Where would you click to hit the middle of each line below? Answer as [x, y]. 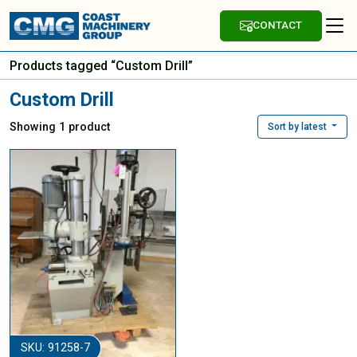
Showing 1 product [60, 127]
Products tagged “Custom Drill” [101, 65]
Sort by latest [297, 126]
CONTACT [277, 25]
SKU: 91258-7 [55, 348]
